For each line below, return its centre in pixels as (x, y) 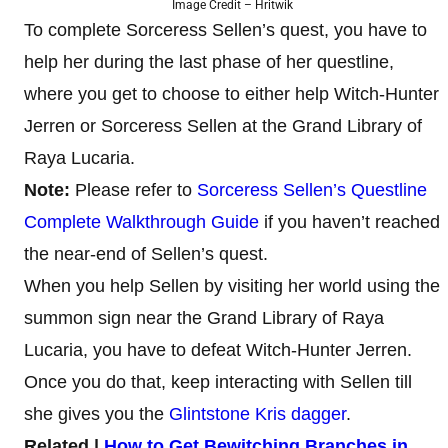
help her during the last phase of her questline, (209, 61)
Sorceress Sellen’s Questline (312, 189)
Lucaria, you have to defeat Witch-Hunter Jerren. (218, 349)
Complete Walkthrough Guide (141, 221)
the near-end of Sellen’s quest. (148, 253)
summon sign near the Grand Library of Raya (204, 317)
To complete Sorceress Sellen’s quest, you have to (225, 29)
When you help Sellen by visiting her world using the (232, 285)
